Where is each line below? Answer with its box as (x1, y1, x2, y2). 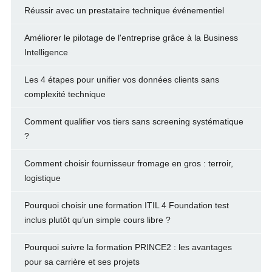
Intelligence (24, 47, 68, 57)
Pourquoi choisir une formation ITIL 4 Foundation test (24, 200, 229, 210)
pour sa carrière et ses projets (24, 257, 140, 267)
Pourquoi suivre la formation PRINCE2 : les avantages (24, 242, 232, 252)
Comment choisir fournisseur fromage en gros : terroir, (24, 158, 233, 168)
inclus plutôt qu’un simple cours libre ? (24, 215, 171, 225)
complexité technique (24, 89, 106, 99)
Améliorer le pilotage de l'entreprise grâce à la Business (24, 33, 238, 42)
